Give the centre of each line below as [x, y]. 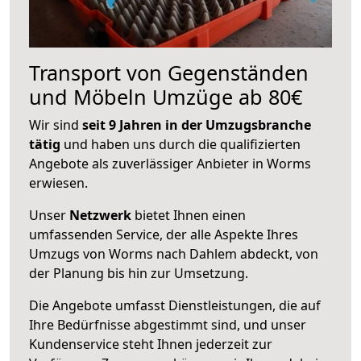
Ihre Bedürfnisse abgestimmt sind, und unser [168, 324]
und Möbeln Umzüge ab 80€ [166, 96]
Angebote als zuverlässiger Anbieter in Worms [170, 163]
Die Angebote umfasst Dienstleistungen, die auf [175, 305]
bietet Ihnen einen [189, 215]
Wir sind [56, 124]
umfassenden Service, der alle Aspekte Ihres [164, 234]
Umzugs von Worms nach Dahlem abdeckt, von [174, 253]
